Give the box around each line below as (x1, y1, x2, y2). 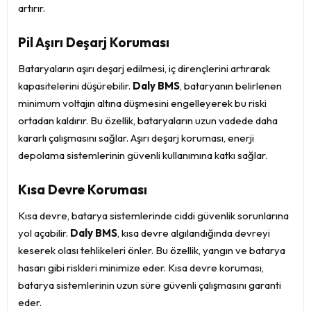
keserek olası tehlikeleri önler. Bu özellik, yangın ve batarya (18, 244, 285, 257)
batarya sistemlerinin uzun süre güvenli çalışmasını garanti (18, 278, 281, 292)
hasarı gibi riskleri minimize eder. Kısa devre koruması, (18, 261, 264, 274)
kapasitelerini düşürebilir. (18, 79, 133, 92)
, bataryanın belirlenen (180, 79, 282, 92)
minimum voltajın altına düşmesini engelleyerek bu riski (18, 96, 267, 110)
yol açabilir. (18, 226, 70, 239)
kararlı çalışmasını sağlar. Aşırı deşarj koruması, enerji (18, 131, 254, 144)
